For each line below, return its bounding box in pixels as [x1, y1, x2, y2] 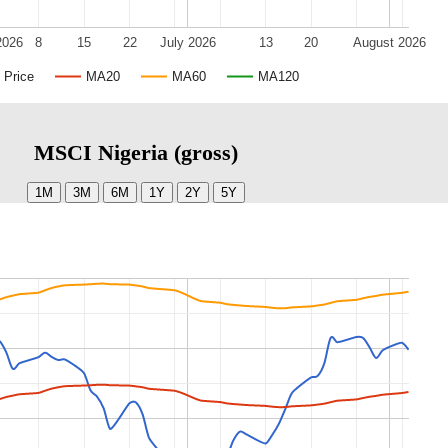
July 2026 [159, 35, 216, 51]
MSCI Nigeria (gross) [34, 140, 238, 166]
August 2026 [352, 35, 426, 51]
